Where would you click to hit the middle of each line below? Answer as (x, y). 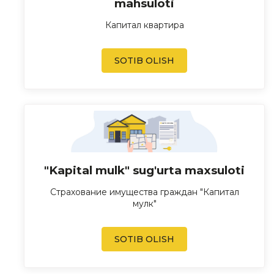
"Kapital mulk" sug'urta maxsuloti (144, 171)
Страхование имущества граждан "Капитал (144, 192)
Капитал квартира (144, 25)
